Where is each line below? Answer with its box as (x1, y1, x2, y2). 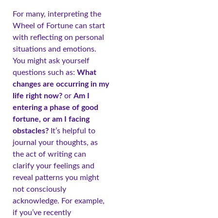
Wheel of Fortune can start (13, 22, 105, 30)
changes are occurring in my (13, 80, 109, 89)
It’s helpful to (49, 127, 95, 135)
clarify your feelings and (13, 162, 94, 170)
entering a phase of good (13, 104, 98, 112)
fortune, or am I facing (13, 115, 90, 124)
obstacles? (13, 127, 49, 135)
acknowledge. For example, (13, 197, 105, 205)
